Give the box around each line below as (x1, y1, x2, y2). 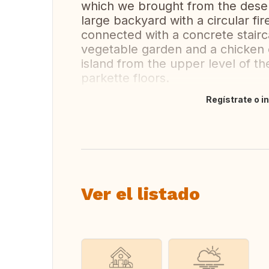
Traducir (89, 100, 131, 112)
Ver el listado (81, 183, 200, 204)
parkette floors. (81, 71, 169, 85)
